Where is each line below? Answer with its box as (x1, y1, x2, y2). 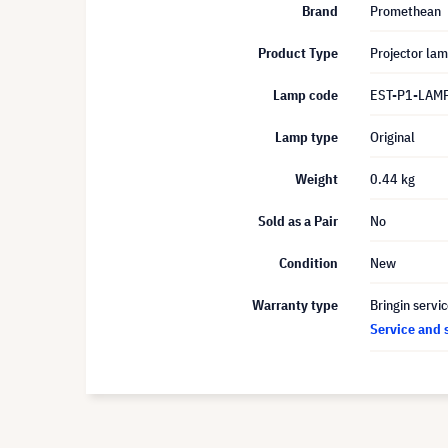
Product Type (258, 44, 338, 62)
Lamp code (273, 86, 338, 104)
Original (370, 128, 415, 146)
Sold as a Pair (258, 212, 338, 230)
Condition (279, 254, 338, 272)
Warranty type (252, 296, 338, 314)
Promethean (370, 2, 441, 20)
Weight (295, 170, 338, 188)
